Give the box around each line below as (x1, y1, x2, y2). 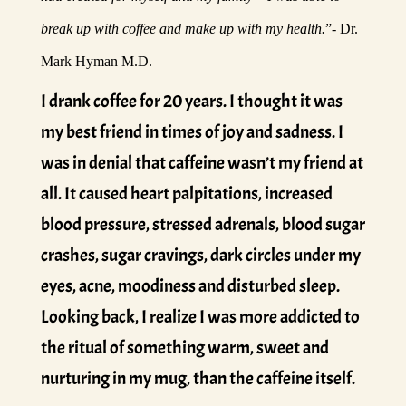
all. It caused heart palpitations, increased (40, 182, 333, 205)
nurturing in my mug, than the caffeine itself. (40, 367, 358, 390)
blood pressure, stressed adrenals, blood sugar (40, 213, 365, 236)
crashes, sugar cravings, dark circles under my (40, 244, 361, 266)
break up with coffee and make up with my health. (40, 21, 325, 36)
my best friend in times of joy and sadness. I (40, 121, 343, 143)
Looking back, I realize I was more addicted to (40, 305, 360, 328)
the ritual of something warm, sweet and (40, 336, 329, 359)
